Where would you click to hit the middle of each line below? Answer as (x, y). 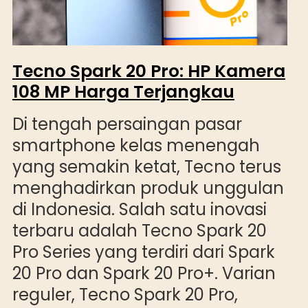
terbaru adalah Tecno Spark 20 (139, 231)
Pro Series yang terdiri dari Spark (143, 252)
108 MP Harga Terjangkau (123, 92)
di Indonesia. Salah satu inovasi (139, 210)
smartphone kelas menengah (136, 146)
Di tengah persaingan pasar (127, 124)
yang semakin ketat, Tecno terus (146, 167)
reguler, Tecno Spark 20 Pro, (125, 295)
